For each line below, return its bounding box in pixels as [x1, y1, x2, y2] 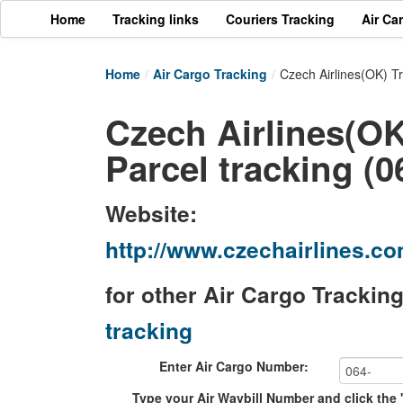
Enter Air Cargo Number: [159, 357, 309, 375]
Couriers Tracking [226, 10, 335, 28]
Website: [105, 197, 197, 229]
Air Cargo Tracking [153, 65, 267, 83]
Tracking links [112, 10, 199, 28]
